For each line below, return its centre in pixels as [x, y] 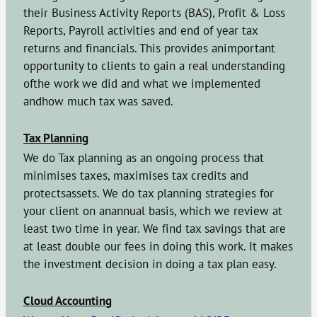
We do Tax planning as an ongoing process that [144, 157]
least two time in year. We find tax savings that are [155, 228]
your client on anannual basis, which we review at [153, 210]
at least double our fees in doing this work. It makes [158, 246]
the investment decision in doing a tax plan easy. [150, 263]
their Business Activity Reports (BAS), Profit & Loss [154, 12]
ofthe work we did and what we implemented [142, 83]
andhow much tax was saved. [98, 100]
